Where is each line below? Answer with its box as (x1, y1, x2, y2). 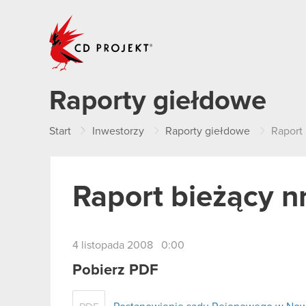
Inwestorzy (92, 126, 144, 137)
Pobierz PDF (72, 262, 158, 278)
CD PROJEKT (154, 14, 218, 25)
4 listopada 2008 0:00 (72, 240, 184, 251)
